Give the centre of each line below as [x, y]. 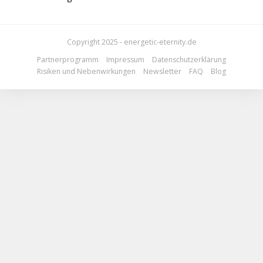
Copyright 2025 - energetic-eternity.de [131, 42]
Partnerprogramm [68, 59]
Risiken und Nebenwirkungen [86, 71]
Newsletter [162, 71]
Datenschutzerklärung [189, 59]
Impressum [125, 59]
